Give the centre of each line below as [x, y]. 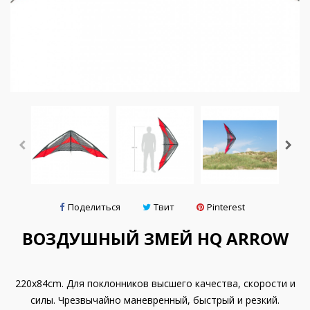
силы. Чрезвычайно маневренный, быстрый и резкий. [155, 300]
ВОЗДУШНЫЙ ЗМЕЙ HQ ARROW [155, 238]
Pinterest [226, 207]
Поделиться [94, 207]
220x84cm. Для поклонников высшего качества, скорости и [155, 283]
